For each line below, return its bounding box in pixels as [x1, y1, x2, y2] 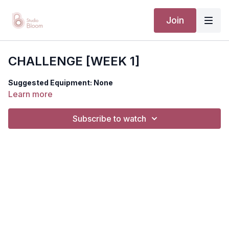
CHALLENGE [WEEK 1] [8, 54, 140, 68]
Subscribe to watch [73, 113, 146, 124]
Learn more [8, 89, 53, 99]
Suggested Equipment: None [8, 78, 113, 87]
